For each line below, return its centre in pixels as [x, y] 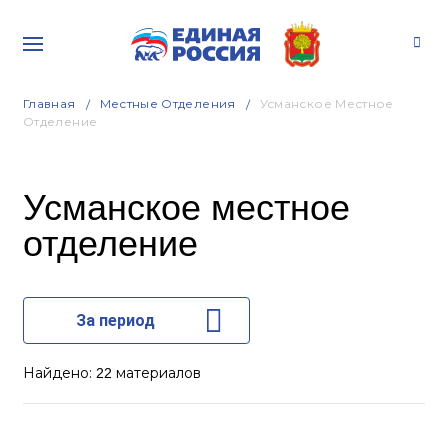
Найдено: [59, 373]
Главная [49, 103]
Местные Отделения [167, 103]
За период [115, 320]
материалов [156, 373]
